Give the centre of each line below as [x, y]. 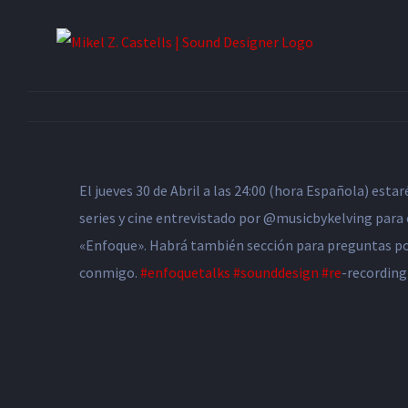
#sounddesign [276, 272]
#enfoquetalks [185, 272]
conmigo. [110, 272]
